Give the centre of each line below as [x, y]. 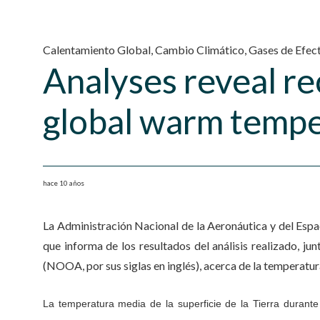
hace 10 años [64, 183]
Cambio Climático [200, 50]
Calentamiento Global [97, 50]
